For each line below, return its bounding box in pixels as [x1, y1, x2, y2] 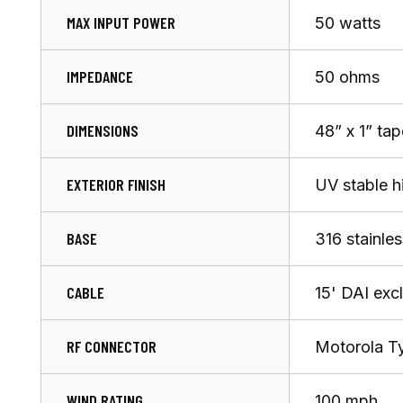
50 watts [315, 13, 381, 32]
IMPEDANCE [67, 66, 133, 86]
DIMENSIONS [67, 120, 139, 140]
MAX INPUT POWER [67, 12, 175, 32]
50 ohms [315, 67, 380, 86]
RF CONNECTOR [67, 336, 157, 356]
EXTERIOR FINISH [67, 174, 166, 194]
